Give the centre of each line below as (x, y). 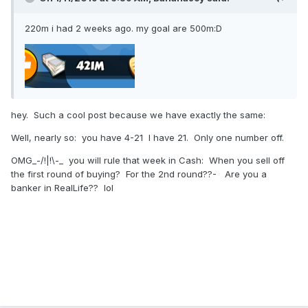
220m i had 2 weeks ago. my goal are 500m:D (123, 29)
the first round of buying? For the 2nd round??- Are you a (139, 174)
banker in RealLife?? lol (62, 188)
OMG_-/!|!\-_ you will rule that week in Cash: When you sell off (148, 161)
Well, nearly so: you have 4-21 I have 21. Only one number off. (147, 138)
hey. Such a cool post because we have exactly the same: (141, 115)
